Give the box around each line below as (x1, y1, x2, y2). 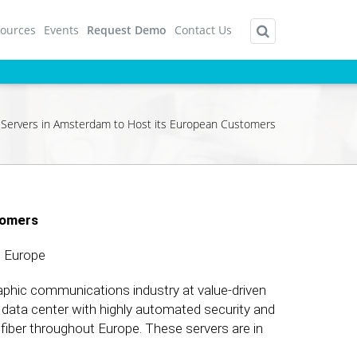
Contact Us (175, 22, 232, 37)
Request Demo (87, 22, 167, 37)
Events (44, 22, 79, 37)
